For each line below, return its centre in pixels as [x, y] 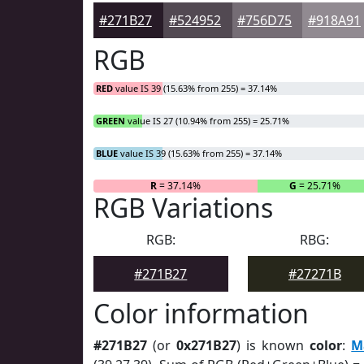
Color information [201, 313]
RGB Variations [183, 208]
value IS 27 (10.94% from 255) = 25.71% [207, 121]
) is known [273, 345]
